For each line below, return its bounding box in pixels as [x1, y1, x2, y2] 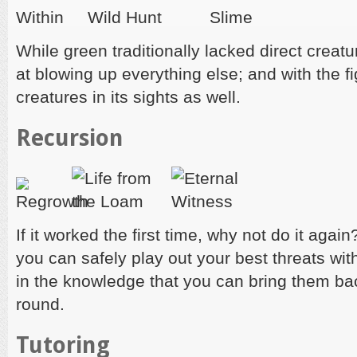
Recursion [16, 124, 124, 151]
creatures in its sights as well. [16, 88, 241, 106]
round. [16, 295, 65, 313]
